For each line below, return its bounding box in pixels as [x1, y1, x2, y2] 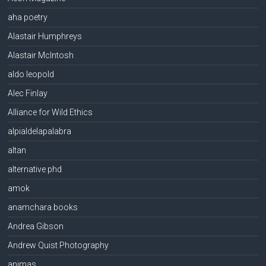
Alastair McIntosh [8, 50, 74, 60]
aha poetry [8, 12, 48, 22]
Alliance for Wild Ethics [8, 107, 93, 117]
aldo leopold [8, 69, 55, 79]
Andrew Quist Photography [8, 240, 109, 250]
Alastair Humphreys [8, 31, 83, 41]
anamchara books [8, 202, 78, 212]
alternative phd [8, 164, 62, 174]
